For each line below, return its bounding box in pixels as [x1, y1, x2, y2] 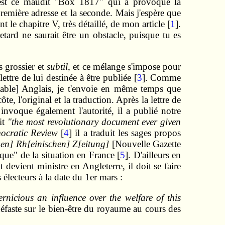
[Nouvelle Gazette [109, 139, 181, 150]
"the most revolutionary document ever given [7, 117, 181, 128]
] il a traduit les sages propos [69, 128, 181, 139]
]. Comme [142, 72, 181, 83]
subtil [46, 61, 68, 72]
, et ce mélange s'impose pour [67, 61, 181, 72]
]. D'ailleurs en [125, 150, 181, 161]
